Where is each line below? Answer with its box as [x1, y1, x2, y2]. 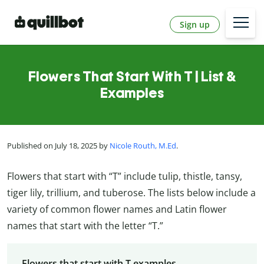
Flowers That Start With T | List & [28, 68, 236, 85]
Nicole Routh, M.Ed [110, 140, 176, 151]
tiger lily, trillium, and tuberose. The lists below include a [7, 186, 256, 199]
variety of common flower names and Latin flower [7, 202, 227, 216]
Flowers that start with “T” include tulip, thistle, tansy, [7, 169, 242, 183]
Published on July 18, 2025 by [7, 140, 110, 151]
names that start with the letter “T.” [7, 219, 163, 232]
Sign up [180, 18, 210, 30]
